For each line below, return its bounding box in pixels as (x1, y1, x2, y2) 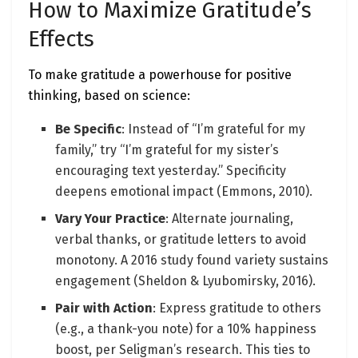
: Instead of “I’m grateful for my (121, 121, 306, 137)
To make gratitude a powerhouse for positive (28, 66, 292, 82)
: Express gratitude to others (153, 300, 322, 316)
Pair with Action (55, 300, 153, 316)
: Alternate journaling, (165, 210, 294, 226)
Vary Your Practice (55, 210, 166, 226)
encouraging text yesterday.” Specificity (55, 162, 287, 178)
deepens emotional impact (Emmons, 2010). (55, 183, 313, 199)
